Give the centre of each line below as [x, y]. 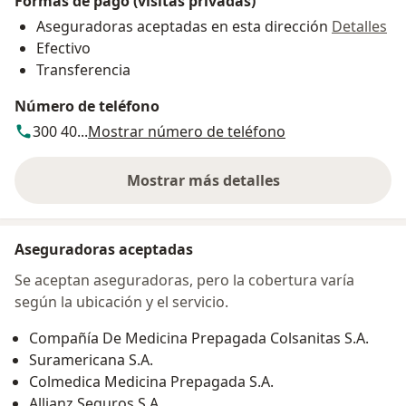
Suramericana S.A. [91, 360]
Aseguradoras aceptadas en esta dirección [182, 27]
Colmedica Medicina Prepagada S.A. [151, 382]
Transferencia [83, 70]
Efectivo [63, 48]
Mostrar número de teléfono [187, 132]
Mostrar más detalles [203, 181]
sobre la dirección [265, 190]
